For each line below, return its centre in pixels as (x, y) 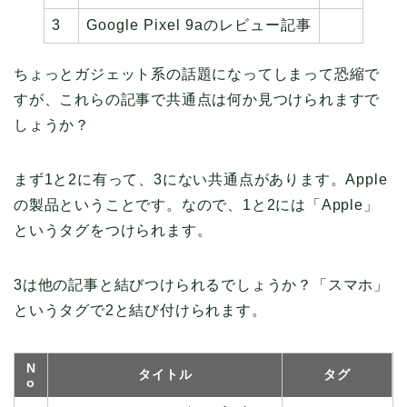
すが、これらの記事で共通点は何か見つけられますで (197, 99)
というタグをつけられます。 (113, 230)
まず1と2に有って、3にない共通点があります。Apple (201, 179)
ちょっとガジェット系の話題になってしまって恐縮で (197, 74)
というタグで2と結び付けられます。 (140, 310)
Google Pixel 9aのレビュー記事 (199, 25)
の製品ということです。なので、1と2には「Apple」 (196, 204)
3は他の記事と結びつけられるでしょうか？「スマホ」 (201, 284)
